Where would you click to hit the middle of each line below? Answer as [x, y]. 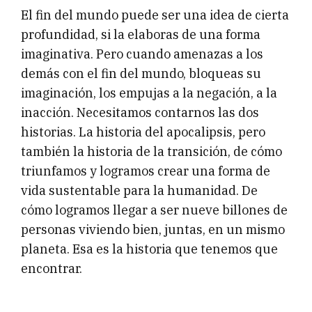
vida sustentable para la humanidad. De [139, 190]
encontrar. [52, 268]
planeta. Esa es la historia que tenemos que [149, 249]
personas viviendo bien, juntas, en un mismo [153, 229]
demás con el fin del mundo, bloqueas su [141, 73]
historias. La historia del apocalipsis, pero [143, 132]
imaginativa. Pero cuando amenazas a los [142, 54]
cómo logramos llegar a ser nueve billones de [154, 210]
